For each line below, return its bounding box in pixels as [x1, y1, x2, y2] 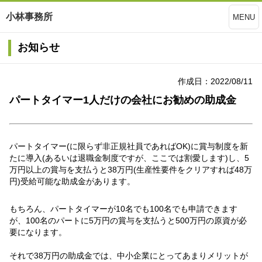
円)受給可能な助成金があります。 [9, 177, 135, 187]
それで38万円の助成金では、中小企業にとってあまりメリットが [9, 251, 248, 261]
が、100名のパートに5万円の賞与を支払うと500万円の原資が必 [9, 216, 247, 226]
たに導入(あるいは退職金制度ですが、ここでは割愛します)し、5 [9, 153, 249, 163]
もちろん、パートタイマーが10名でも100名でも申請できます [9, 204, 237, 214]
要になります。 [9, 227, 67, 237]
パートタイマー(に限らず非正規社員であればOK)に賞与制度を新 [9, 142, 248, 151]
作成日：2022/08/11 [178, 76, 253, 86]
